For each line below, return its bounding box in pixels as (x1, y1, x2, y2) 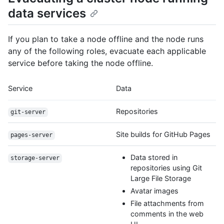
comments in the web (130, 209, 203, 218)
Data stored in (130, 153, 177, 162)
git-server (10, 108, 45, 116)
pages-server (10, 131, 52, 139)
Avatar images (130, 186, 178, 195)
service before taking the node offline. (8, 58, 153, 68)
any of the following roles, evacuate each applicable (8, 46, 206, 56)
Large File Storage (130, 174, 191, 183)
